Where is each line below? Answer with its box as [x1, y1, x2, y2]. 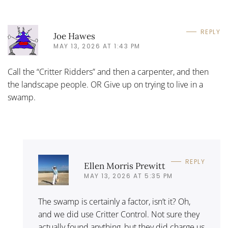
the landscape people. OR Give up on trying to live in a [8, 79, 203, 90]
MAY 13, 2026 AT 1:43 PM [53, 41, 140, 50]
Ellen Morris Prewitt [84, 160, 165, 172]
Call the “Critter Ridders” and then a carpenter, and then [8, 66, 209, 77]
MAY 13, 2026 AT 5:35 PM [84, 171, 173, 180]
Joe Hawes [53, 30, 95, 42]
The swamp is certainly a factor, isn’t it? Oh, [38, 196, 190, 207]
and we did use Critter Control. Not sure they [38, 209, 199, 220]
